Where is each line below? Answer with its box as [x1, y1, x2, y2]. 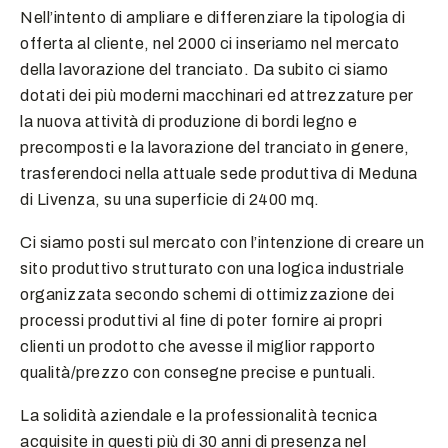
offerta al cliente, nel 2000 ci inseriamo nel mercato [20, 34, 400, 52]
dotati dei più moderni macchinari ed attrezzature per [20, 86, 414, 104]
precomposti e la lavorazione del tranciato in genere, [20, 138, 410, 156]
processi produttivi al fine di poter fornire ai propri [20, 311, 382, 329]
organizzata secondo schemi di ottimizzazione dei [20, 285, 394, 303]
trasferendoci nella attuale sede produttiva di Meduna [20, 164, 418, 182]
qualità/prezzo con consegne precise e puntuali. [20, 363, 377, 381]
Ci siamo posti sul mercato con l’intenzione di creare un [20, 233, 424, 251]
